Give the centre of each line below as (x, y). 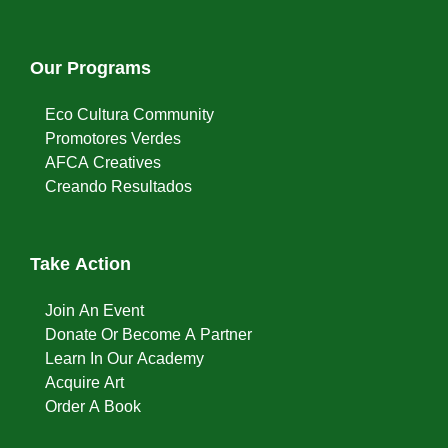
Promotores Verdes (113, 138)
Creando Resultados (118, 186)
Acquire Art (84, 382)
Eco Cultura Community (129, 114)
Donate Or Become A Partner (148, 334)
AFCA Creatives (103, 162)
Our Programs (90, 68)
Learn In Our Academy (124, 358)
